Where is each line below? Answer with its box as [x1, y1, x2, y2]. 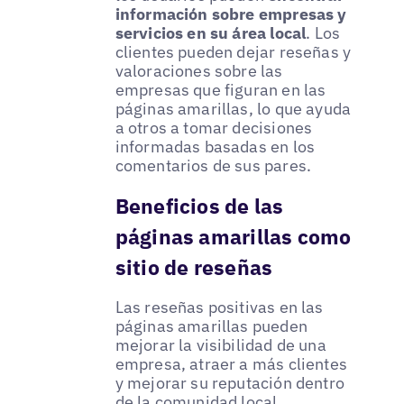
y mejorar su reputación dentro [115, 372, 345, 393]
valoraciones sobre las [115, 60, 283, 82]
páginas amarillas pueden [115, 315, 308, 336]
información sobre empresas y [115, 4, 347, 25]
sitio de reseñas [115, 253, 273, 281]
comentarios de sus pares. [115, 155, 312, 177]
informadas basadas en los [115, 136, 316, 158]
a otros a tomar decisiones [115, 117, 313, 139]
